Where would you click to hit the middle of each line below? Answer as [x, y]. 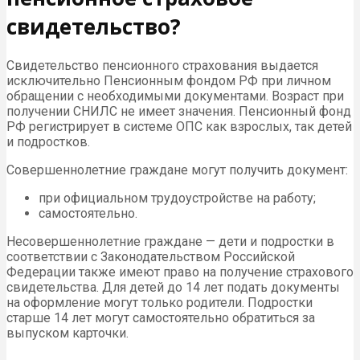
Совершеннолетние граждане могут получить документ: [177, 170]
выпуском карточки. [67, 333]
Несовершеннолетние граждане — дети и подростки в [170, 242]
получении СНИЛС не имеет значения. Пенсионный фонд [179, 112]
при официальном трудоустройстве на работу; [177, 198]
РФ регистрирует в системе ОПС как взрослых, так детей [179, 127]
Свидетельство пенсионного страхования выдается [162, 66]
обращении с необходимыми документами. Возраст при [175, 96]
